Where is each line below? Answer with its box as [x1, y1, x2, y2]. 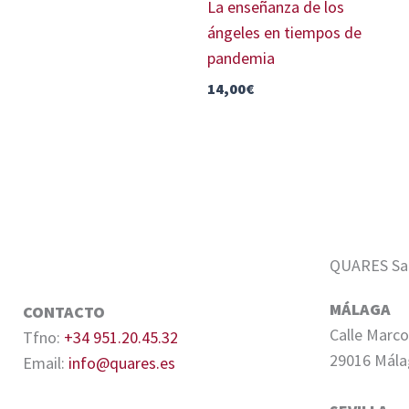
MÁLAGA [330, 299, 391, 320]
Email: [23, 351, 68, 373]
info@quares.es [68, 351, 175, 373]
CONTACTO [23, 300, 105, 322]
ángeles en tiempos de [207, 21, 362, 43]
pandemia [207, 47, 276, 68]
